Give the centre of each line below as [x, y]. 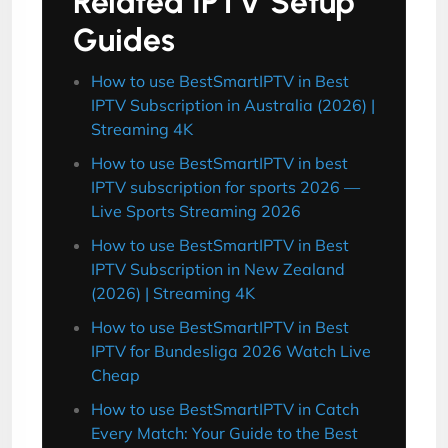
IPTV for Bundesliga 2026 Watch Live [231, 351]
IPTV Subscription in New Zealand [218, 269]
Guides [124, 40]
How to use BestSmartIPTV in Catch [225, 409]
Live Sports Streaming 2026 [196, 211]
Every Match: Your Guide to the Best [224, 433]
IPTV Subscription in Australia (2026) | [233, 105]
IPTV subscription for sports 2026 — [225, 187]
